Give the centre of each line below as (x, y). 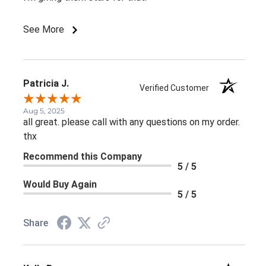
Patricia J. (46, 83)
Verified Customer (177, 88)
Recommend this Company (83, 156)
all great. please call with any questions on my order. (132, 122)
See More (45, 29)
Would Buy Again (60, 184)
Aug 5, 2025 (44, 110)
